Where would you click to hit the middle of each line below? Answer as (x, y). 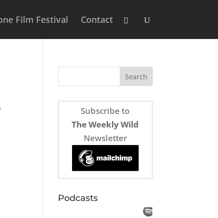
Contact (97, 19)
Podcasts (78, 198)
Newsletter (105, 138)
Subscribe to (105, 111)
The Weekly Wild (105, 125)
